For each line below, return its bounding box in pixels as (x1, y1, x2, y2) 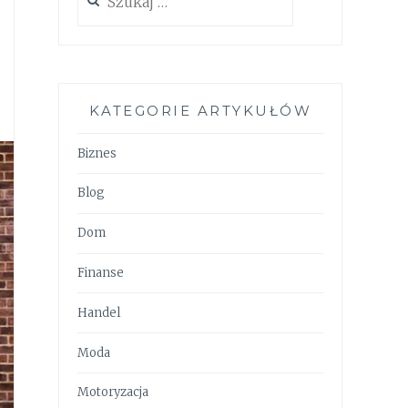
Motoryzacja (77, 384, 148, 401)
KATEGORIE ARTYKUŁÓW (88, 102, 312, 120)
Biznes (77, 145, 117, 161)
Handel (77, 304, 120, 321)
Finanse (77, 264, 124, 280)
